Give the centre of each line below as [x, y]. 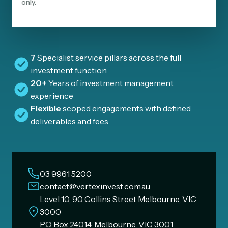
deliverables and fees [69, 121]
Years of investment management [110, 83]
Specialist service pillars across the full [108, 57]
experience [52, 95]
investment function [69, 70]
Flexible [47, 108]
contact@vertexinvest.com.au [95, 186]
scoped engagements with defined [127, 108]
